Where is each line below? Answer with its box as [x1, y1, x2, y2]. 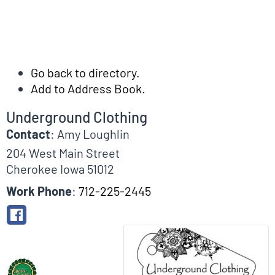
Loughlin [83, 126, 130, 141]
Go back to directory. [31, 64, 140, 80]
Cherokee [6, 161, 58, 176]
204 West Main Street [6, 145, 120, 160]
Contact [6, 126, 50, 141]
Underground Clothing [6, 107, 147, 126]
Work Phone [6, 183, 72, 198]
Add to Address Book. [31, 80, 145, 96]
